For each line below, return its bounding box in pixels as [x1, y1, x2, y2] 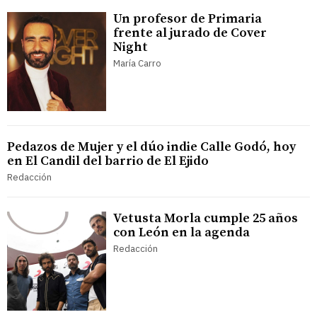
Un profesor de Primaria [113, 10, 262, 27]
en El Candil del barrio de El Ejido [7, 152, 209, 169]
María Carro [113, 57, 161, 69]
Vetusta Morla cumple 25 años [113, 209, 298, 226]
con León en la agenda [113, 224, 250, 241]
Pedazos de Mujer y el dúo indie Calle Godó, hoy [7, 138, 296, 155]
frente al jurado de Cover [113, 24, 267, 41]
